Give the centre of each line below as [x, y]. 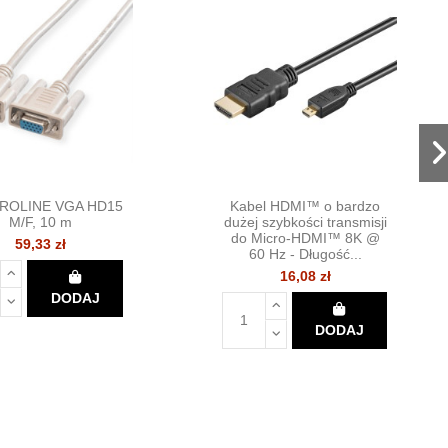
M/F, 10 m [41, 221]
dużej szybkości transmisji [305, 221]
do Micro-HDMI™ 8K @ [305, 237]
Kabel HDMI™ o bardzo [305, 205]
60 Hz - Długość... [305, 253]
